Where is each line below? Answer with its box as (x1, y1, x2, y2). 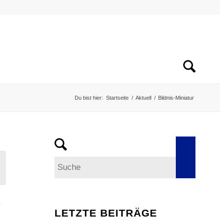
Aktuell (136, 95, 151, 101)
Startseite (106, 95, 129, 101)
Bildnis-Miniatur (158, 95, 194, 101)
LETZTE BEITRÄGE (55, 207, 158, 219)
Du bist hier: (75, 95, 103, 101)
